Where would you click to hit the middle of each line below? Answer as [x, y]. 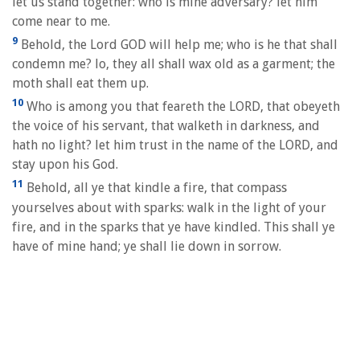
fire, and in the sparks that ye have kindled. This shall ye [174, 227]
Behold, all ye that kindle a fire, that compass [155, 188]
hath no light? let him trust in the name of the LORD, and [175, 145]
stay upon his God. [65, 165]
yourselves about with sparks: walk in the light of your [169, 207]
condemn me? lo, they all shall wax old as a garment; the [174, 63]
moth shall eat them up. [80, 83]
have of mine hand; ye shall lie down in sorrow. [147, 246]
